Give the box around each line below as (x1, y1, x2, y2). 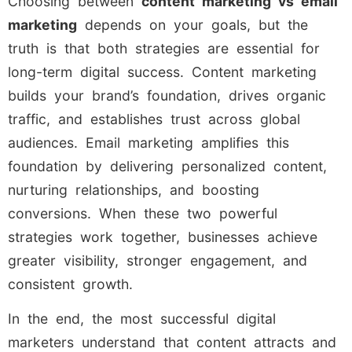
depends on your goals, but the (77, 16, 308, 33)
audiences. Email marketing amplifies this (8, 134, 289, 151)
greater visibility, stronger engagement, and (8, 251, 307, 269)
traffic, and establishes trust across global (8, 110, 300, 127)
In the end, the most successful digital (8, 310, 276, 328)
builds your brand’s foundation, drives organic (8, 86, 326, 104)
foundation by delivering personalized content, (8, 157, 327, 174)
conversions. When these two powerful (8, 204, 277, 222)
